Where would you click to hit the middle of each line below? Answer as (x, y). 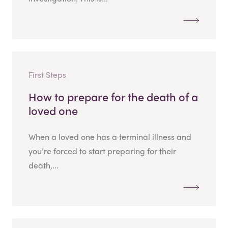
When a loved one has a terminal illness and (110, 136)
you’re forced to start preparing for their (102, 151)
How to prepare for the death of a (113, 96)
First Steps (47, 74)
